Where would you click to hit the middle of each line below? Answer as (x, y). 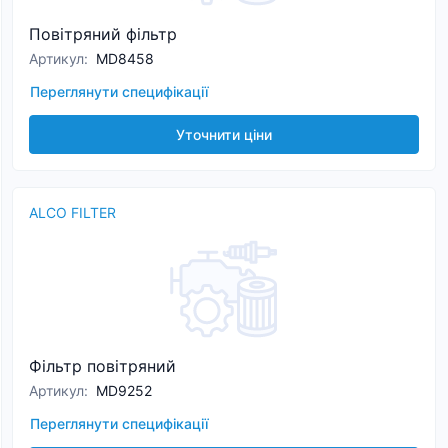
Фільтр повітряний (102, 366)
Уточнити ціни (224, 134)
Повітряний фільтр (103, 34)
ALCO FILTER (72, 212)
